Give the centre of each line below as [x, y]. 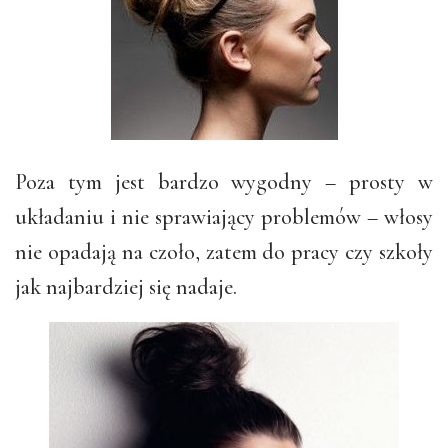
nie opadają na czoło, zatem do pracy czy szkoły [224, 252]
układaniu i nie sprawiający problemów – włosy [224, 217]
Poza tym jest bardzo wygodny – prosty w [224, 182]
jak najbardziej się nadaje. [126, 287]
